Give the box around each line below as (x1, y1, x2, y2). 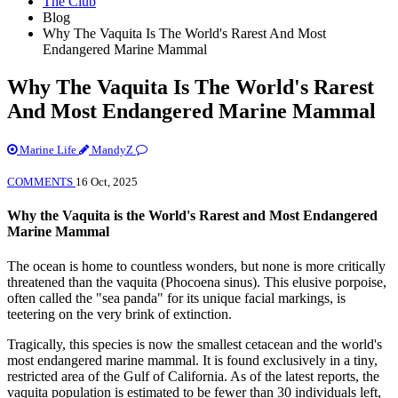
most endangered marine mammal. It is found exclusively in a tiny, (7, 353, 378, 369)
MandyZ (89, 142, 136, 156)
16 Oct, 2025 (76, 174, 138, 188)
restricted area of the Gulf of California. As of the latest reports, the (7, 369, 379, 385)
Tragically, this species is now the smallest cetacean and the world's (7, 337, 382, 353)
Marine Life (17, 142, 79, 156)
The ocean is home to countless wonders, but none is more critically (7, 259, 386, 275)
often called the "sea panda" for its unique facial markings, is (7, 291, 346, 306)
